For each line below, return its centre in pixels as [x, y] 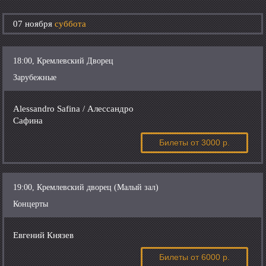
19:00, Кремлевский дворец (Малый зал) [86, 187]
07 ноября [34, 24]
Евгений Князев [44, 235]
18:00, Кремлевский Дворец [64, 61]
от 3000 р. [210, 143]
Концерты [31, 204]
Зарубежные [35, 77]
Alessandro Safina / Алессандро [74, 109]
